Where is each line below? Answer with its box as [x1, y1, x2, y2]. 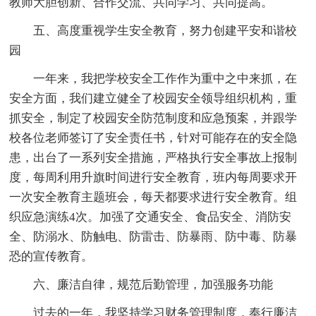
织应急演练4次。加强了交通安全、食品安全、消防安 [9, 210, 292, 224]
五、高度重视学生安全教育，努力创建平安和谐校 [33, 24, 298, 38]
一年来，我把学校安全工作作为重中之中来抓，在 [33, 72, 298, 86]
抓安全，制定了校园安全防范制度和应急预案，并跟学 [9, 111, 298, 126]
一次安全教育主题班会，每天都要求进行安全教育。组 [9, 190, 298, 205]
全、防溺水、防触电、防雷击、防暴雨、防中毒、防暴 [9, 230, 298, 244]
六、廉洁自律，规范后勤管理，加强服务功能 [33, 278, 274, 292]
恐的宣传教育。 [9, 250, 94, 264]
